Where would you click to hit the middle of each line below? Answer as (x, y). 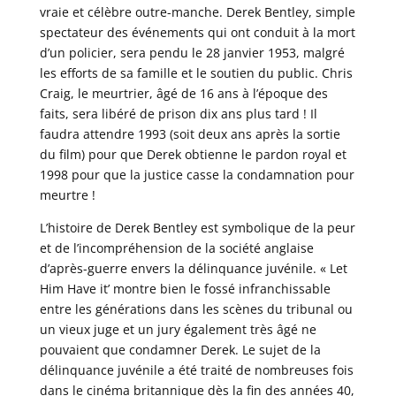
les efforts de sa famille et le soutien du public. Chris (196, 72)
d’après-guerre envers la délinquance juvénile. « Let (193, 268)
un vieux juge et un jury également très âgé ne (178, 329)
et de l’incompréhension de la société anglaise (176, 247)
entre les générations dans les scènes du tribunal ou (196, 308)
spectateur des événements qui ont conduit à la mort (197, 32)
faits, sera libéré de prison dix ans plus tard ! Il (178, 113)
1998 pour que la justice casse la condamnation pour (197, 174)
